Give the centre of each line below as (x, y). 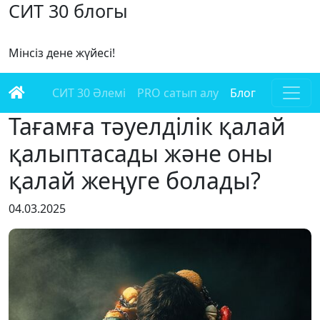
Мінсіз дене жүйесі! (62, 53)
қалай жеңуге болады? (135, 180)
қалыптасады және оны (141, 153)
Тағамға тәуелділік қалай (147, 126)
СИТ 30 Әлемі (89, 93)
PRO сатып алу (178, 93)
